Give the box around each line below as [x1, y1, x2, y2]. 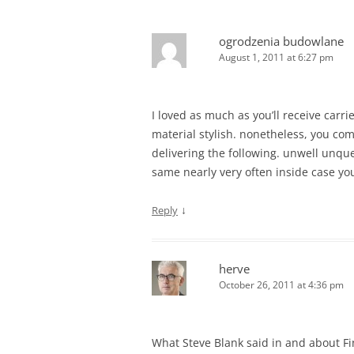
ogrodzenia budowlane [219, 33, 344, 50]
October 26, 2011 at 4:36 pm [219, 278, 344, 292]
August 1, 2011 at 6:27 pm [219, 51, 333, 65]
